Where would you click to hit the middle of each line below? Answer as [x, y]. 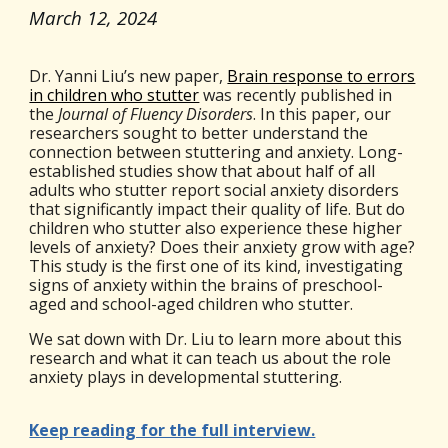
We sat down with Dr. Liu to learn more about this [216, 339]
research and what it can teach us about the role [210, 358]
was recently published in [296, 95]
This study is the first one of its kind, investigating [216, 266]
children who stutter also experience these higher [216, 228]
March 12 [68, 18]
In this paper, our [324, 114]
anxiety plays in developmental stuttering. [186, 377]
